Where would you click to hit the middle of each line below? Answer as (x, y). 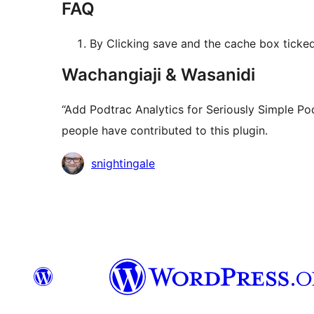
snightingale (123, 163)
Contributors (95, 162)
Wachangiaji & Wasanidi (158, 74)
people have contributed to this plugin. (165, 130)
